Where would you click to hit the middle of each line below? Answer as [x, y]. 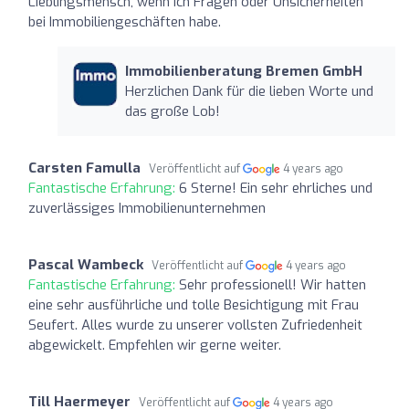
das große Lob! [172, 111]
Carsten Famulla [84, 168]
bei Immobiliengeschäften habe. [125, 21]
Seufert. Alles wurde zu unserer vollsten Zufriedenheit [195, 325]
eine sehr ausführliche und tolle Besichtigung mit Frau [194, 304]
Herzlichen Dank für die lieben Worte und [249, 91]
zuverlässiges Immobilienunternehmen [147, 208]
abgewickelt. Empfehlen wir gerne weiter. [155, 345]
